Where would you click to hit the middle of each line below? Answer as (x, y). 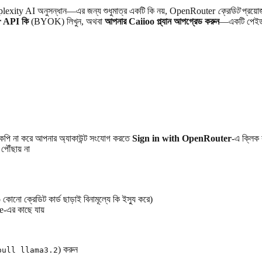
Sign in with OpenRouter (182, 138)
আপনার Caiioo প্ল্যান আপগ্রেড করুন (162, 22)
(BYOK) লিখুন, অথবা (67, 22)
